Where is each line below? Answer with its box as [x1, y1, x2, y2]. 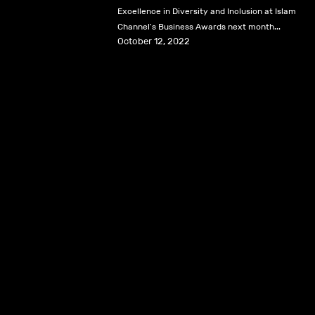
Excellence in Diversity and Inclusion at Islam [117, 6, 296, 16]
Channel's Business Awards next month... [117, 21, 281, 32]
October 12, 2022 [117, 35, 190, 47]
